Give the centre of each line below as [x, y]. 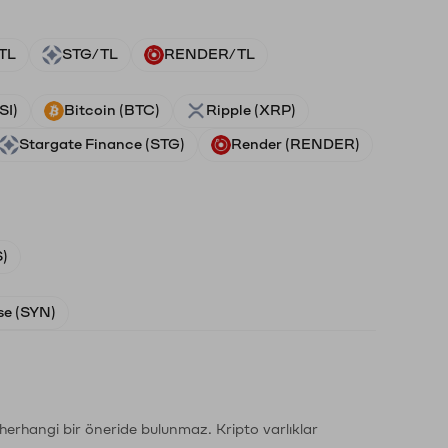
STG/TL [90, 54]
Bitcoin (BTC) [112, 110]
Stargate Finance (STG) [102, 144]
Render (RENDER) [295, 144]
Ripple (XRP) [251, 110]
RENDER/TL [209, 54]
